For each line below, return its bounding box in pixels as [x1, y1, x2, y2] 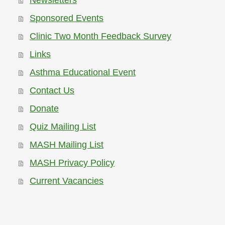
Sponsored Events [30, 13, 104, 24]
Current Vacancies [30, 176, 104, 186]
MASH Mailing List [30, 140, 104, 150]
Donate [30, 103, 59, 114]
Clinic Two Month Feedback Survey [30, 31, 172, 42]
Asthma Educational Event [30, 67, 136, 78]
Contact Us [30, 85, 75, 96]
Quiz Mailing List [30, 122, 96, 132]
